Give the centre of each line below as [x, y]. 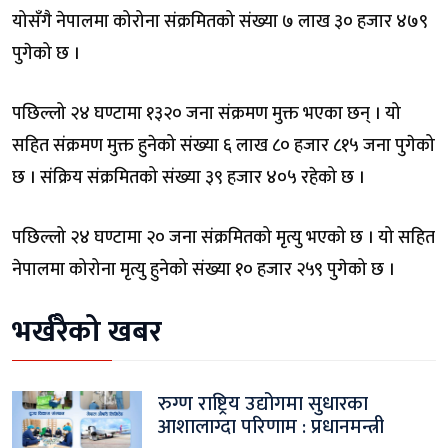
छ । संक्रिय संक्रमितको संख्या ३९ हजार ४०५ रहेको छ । [188, 177]
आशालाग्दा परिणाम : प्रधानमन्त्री [271, 426]
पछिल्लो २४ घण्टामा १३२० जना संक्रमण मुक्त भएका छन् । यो [206, 113]
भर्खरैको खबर [87, 331]
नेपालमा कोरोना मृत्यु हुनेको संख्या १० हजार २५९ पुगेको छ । [203, 269]
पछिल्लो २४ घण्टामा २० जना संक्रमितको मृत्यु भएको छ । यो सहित [223, 237]
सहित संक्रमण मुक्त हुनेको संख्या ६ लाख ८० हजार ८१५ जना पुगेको [223, 145]
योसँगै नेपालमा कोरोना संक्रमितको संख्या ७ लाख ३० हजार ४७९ [220, 21]
